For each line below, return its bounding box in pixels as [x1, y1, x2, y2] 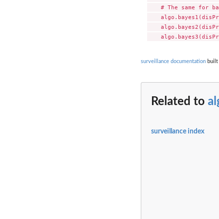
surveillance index [151, 128, 204, 135]
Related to [151, 95, 208, 108]
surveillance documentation [141, 59, 206, 65]
